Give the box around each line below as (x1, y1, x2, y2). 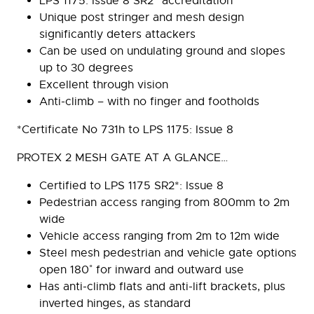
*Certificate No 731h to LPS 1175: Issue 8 (17, 122, 237, 137)
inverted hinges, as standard (39, 296, 194, 310)
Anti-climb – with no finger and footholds (39, 94, 263, 109)
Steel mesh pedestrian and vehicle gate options (39, 245, 296, 260)
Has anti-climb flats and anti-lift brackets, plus (39, 279, 285, 294)
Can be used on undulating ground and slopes (39, 43, 285, 58)
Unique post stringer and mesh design (39, 10, 244, 25)
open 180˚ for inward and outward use (39, 262, 247, 277)
